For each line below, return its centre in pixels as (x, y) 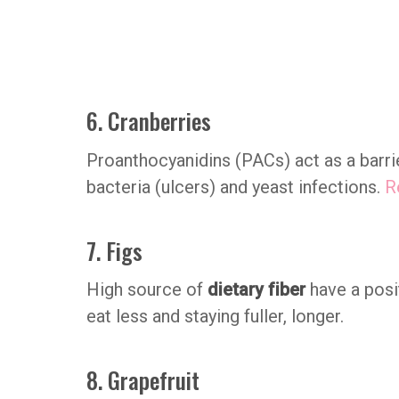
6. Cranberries (149, 120)
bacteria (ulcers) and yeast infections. (236, 187)
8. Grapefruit (143, 380)
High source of (147, 290)
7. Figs (114, 250)
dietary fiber (259, 290)
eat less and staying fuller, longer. (215, 317)
